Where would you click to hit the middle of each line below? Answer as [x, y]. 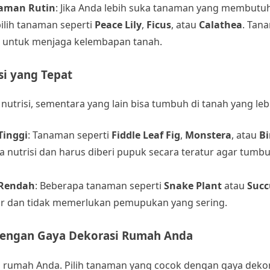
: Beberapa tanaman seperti [99, 186]
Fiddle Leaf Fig [146, 135]
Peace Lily [118, 24]
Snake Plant [193, 186]
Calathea [221, 24]
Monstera [208, 135]
